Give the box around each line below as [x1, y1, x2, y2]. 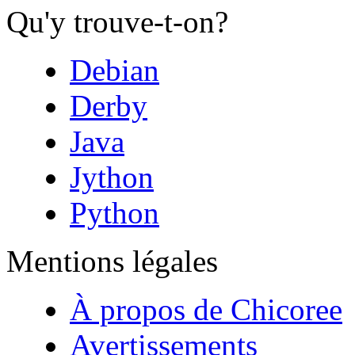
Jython [70, 159, 154, 194]
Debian [70, 52, 159, 87]
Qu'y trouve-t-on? [6, 4, 228, 39]
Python [70, 195, 159, 230]
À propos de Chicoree [70, 292, 342, 326]
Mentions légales [6, 243, 218, 278]
